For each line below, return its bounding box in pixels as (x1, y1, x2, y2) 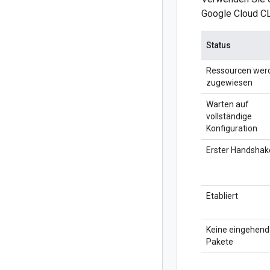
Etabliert (206, 191, 238, 201)
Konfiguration (206, 124, 257, 133)
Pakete (206, 237, 233, 246)
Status (206, 40, 231, 50)
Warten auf (206, 99, 249, 109)
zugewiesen (206, 78, 253, 87)
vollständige (206, 111, 252, 121)
